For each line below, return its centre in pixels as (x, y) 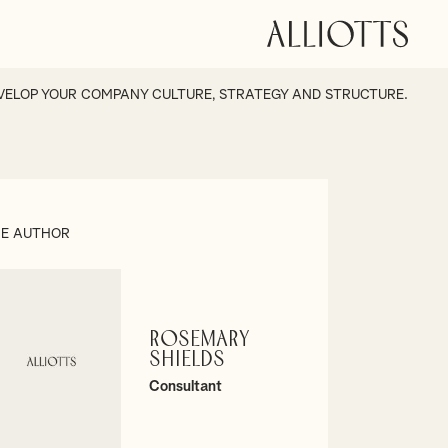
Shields (186, 360)
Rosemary (199, 340)
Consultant (185, 387)
